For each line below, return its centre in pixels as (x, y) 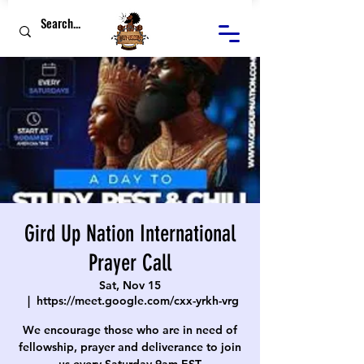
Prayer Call (130, 263)
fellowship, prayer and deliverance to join (130, 347)
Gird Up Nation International (130, 234)
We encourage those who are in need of (130, 330)
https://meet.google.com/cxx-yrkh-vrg (138, 301)
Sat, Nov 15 (130, 285)
